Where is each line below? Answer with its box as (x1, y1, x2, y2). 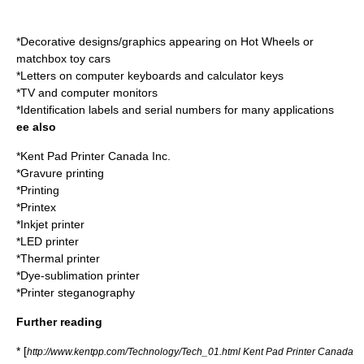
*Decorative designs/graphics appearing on (16, 35, 240, 48)
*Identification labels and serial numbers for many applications (16, 103, 334, 116)
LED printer (20, 235, 79, 248)
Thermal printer (20, 252, 100, 265)
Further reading (16, 315, 102, 328)
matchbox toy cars (16, 52, 110, 65)
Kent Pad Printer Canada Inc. (20, 149, 171, 162)
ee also (16, 120, 56, 133)
